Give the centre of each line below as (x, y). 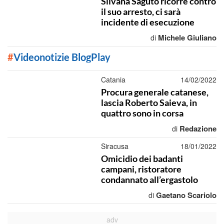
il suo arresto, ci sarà (140, 11)
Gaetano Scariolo (186, 195)
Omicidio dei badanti (142, 158)
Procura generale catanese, (154, 92)
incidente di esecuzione (147, 22)
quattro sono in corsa (142, 113)
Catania (113, 79)
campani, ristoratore (141, 169)
